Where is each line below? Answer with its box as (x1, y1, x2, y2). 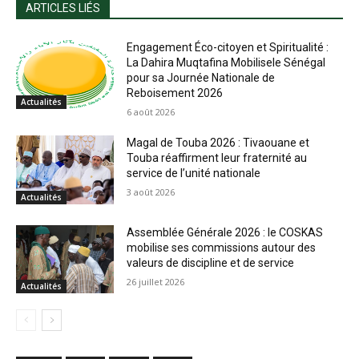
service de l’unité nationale (127, 167, 261, 180)
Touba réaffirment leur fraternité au (127, 151, 308, 165)
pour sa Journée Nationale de (127, 71, 276, 85)
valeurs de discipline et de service (127, 256, 295, 269)
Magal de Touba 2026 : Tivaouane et (127, 136, 310, 150)
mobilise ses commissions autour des (127, 240, 317, 254)
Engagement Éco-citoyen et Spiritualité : (127, 41, 329, 54)
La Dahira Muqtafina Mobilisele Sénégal (127, 56, 326, 70)
